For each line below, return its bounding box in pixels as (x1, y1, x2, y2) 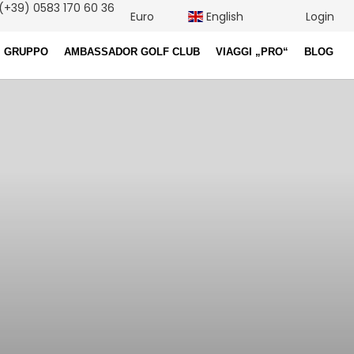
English (203, 9, 243, 24)
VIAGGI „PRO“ (216, 47, 288, 58)
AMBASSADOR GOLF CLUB (64, 47, 200, 58)
